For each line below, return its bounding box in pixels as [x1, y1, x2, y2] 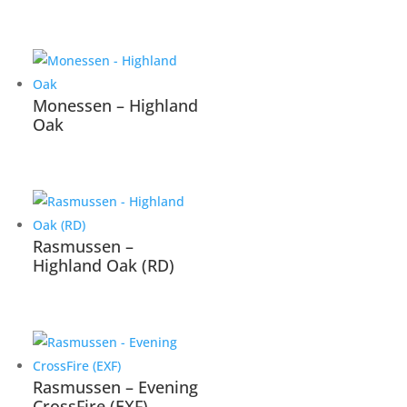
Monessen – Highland [33, 94, 199, 117]
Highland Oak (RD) [33, 254, 175, 276]
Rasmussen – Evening [33, 375, 199, 398]
